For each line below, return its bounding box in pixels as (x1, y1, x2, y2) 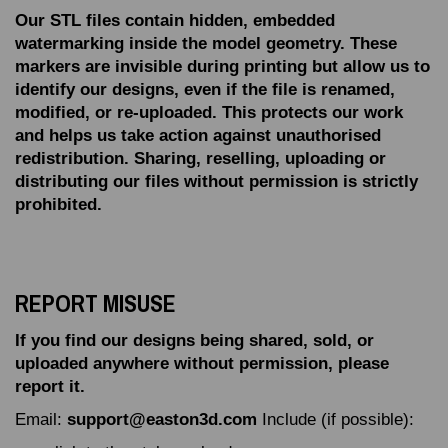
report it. (15, 377, 85, 396)
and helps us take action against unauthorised (15, 126, 381, 145)
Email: (15, 410, 67, 429)
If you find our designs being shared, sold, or (15, 331, 374, 350)
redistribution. (15, 149, 129, 168)
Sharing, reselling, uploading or (134, 149, 386, 168)
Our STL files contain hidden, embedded (15, 11, 335, 30)
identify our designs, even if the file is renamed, (15, 80, 395, 99)
